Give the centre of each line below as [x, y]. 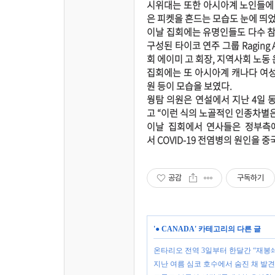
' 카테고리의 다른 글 [228, 229]
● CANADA [175, 229]
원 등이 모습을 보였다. [190, 86]
